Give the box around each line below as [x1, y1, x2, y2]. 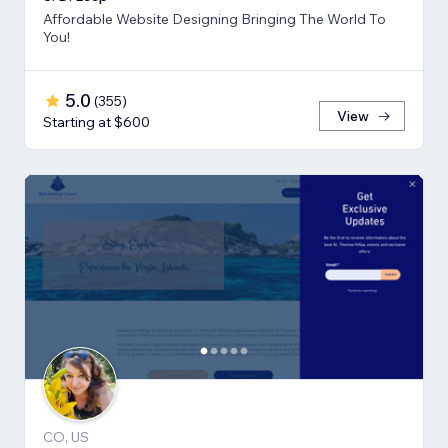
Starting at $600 [43, 112, 150, 131]
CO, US [43, 427, 89, 446]
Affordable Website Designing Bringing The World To [43, 9, 386, 28]
